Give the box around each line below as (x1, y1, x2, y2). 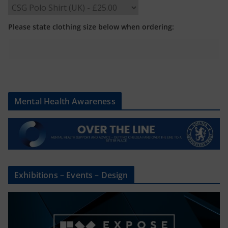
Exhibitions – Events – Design (14, 169, 128, 181)
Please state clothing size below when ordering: (8, 22, 174, 32)
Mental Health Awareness (14, 96, 116, 107)
